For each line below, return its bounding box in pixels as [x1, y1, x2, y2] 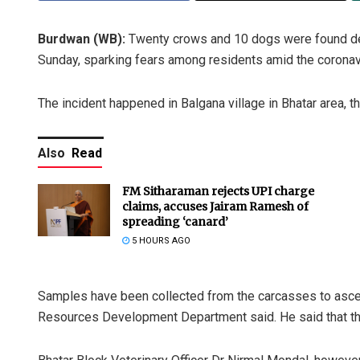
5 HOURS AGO [129, 235, 190, 247]
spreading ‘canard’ [122, 215, 228, 230]
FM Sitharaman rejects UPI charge [122, 184, 314, 199]
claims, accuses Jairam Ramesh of [122, 199, 309, 215]
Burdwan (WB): [38, 31, 125, 47]
